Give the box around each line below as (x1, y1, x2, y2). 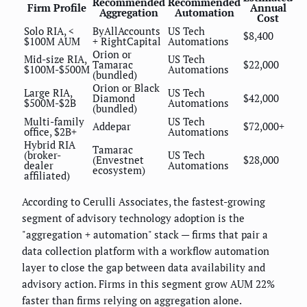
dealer (24, 158, 53, 172)
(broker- (24, 147, 61, 162)
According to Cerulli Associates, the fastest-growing (22, 194, 265, 208)
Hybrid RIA (24, 137, 75, 151)
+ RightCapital (93, 34, 161, 48)
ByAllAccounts (93, 23, 160, 38)
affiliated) (24, 168, 70, 182)
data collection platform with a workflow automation (22, 243, 269, 258)
